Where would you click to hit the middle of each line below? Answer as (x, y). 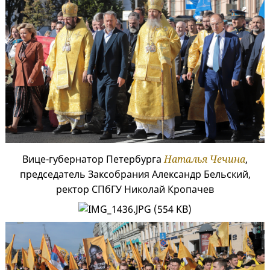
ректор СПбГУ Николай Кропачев (135, 189)
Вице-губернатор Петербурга (93, 159)
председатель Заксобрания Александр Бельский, (135, 174)
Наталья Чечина (205, 159)
